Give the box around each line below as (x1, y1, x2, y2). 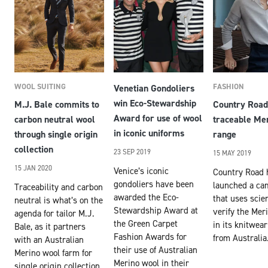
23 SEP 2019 (114, 147, 151, 157)
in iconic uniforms (114, 127, 184, 140)
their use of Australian (114, 243, 197, 256)
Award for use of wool (114, 112, 202, 125)
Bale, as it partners (14, 220, 86, 233)
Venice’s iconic (114, 165, 169, 177)
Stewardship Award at (114, 204, 198, 217)
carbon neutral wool (14, 113, 95, 126)
